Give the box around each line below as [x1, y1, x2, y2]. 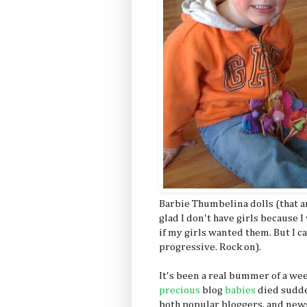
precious [159, 284, 202, 295]
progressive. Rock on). [159, 241, 261, 252]
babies [225, 284, 256, 295]
